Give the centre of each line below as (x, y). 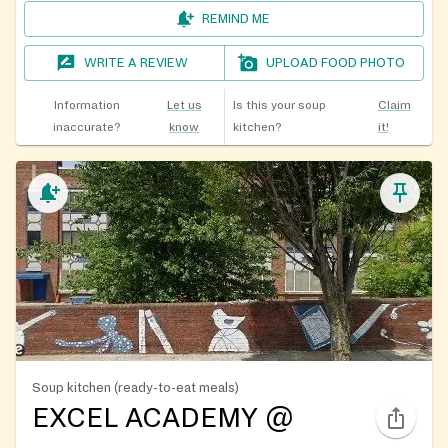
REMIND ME (236, 18)
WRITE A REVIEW (136, 62)
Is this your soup (279, 105)
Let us (184, 105)
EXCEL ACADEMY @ (163, 417)
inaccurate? (86, 127)
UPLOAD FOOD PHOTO (336, 62)
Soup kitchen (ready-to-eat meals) (135, 387)
